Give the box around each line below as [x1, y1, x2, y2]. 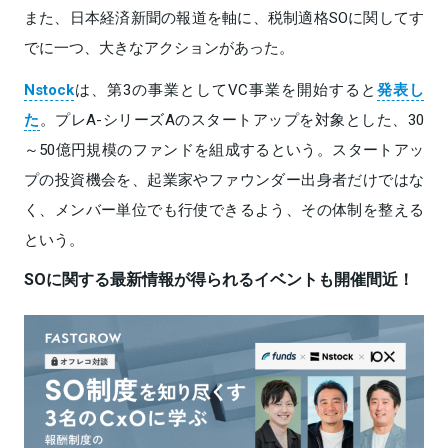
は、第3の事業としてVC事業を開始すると [74, 78, 377, 101]
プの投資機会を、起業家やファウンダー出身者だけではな [24, 168, 424, 191]
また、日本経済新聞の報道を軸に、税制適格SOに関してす [24, 6, 424, 29]
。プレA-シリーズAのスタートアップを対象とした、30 [39, 108, 425, 131]
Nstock [24, 78, 74, 101]
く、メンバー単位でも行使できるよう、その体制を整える [24, 198, 424, 221]
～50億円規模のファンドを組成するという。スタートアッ [24, 138, 424, 161]
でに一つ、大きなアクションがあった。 [24, 36, 294, 59]
